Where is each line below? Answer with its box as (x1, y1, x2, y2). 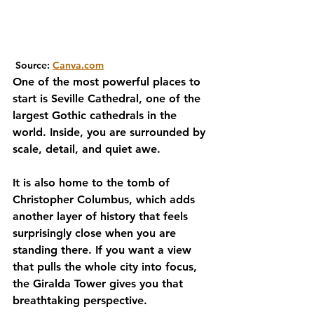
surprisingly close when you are (13, 226, 179, 240)
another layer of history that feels (13, 210, 191, 223)
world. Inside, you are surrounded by (13, 125, 209, 139)
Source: (15, 59, 53, 71)
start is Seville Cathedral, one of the (13, 92, 204, 105)
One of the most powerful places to (13, 75, 204, 88)
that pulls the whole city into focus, (13, 260, 200, 273)
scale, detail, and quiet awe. (13, 142, 164, 156)
